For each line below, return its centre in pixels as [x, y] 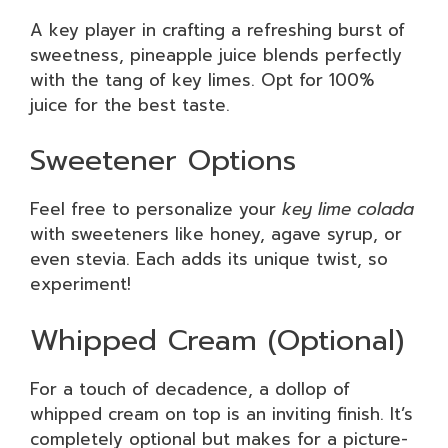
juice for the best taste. [130, 104]
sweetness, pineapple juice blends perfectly [216, 54]
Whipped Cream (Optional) [217, 339]
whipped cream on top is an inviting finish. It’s [221, 413]
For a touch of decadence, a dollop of [190, 388]
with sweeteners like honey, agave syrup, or [216, 234]
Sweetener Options [163, 160]
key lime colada [348, 209]
